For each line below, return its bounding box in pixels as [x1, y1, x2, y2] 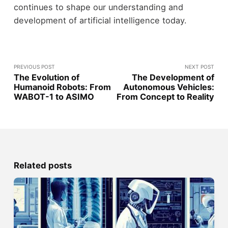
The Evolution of [13, 72, 79, 82]
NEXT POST [185, 63, 215, 70]
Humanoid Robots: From [13, 81, 111, 92]
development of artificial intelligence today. [13, 15, 187, 25]
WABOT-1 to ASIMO [13, 91, 94, 102]
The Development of [132, 72, 215, 82]
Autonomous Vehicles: [123, 81, 215, 92]
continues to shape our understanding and [13, 2, 183, 12]
